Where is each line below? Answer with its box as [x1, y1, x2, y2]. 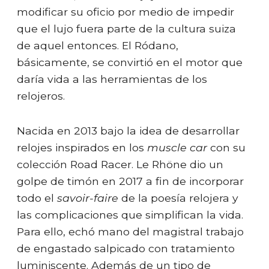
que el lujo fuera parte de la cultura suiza [17, 22, 236, 35]
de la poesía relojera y [118, 191, 238, 204]
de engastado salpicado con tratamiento [17, 241, 235, 255]
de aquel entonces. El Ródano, [17, 38, 178, 52]
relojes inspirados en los [17, 141, 147, 154]
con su [207, 141, 246, 154]
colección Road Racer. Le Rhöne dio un [17, 157, 223, 171]
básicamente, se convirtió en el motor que [17, 55, 243, 68]
